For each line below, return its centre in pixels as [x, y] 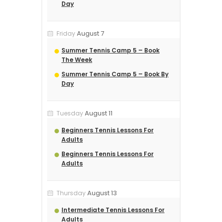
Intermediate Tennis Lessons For [113, 210]
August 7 [90, 34]
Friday [66, 34]
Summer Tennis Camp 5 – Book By [115, 74]
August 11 [99, 113]
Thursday [71, 193]
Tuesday [70, 113]
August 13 [102, 193]
